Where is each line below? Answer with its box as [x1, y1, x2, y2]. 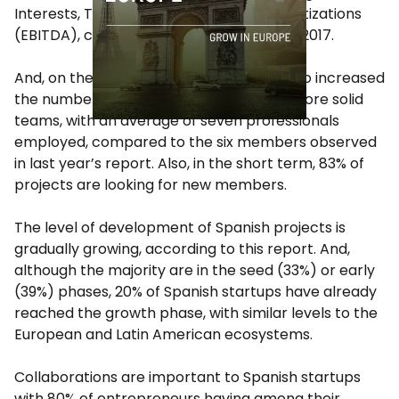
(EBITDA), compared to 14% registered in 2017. [14, 25, 334, 46]
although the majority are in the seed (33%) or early [14, 260, 375, 281]
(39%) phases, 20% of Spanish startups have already [14, 281, 377, 303]
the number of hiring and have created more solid [14, 89, 363, 110]
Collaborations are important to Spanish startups [14, 367, 361, 388]
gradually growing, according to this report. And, [14, 239, 350, 260]
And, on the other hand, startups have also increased [14, 68, 385, 89]
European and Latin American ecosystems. [14, 324, 313, 346]
